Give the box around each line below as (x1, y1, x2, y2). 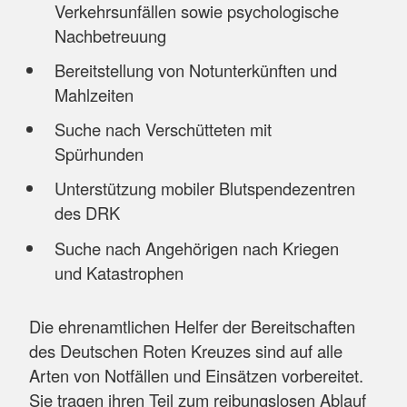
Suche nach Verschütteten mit (54, 117, 272, 142)
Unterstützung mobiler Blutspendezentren (54, 176, 355, 201)
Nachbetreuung (54, 24, 166, 48)
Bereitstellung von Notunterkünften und (54, 58, 337, 83)
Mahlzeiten (54, 83, 134, 107)
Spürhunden (54, 142, 144, 166)
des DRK (54, 201, 120, 225)
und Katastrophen (54, 260, 184, 284)
